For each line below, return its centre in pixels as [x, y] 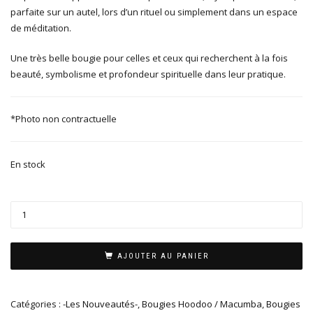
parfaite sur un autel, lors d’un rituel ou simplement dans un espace [154, 12]
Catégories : [37, 304]
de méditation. [41, 28]
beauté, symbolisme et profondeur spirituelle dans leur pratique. [148, 74]
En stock [28, 164]
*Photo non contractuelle [64, 119]
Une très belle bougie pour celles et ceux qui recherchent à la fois [149, 58]
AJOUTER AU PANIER [163, 256]
